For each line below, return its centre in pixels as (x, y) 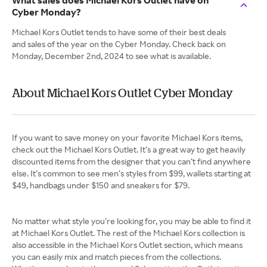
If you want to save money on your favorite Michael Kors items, (127, 137)
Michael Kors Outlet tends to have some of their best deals (119, 32)
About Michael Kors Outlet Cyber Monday (122, 93)
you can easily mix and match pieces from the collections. (117, 257)
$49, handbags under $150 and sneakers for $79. (101, 185)
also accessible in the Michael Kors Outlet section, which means (127, 245)
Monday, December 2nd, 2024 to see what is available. (111, 56)
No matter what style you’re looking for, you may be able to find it (131, 221)
